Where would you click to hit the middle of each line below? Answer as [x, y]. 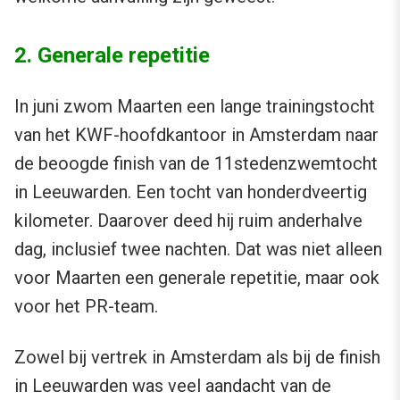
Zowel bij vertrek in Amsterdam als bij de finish [197, 357]
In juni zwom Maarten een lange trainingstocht [195, 106]
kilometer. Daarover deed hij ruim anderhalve [188, 220]
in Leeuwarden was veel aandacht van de [173, 385]
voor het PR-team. [86, 306]
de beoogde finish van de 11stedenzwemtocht [196, 163]
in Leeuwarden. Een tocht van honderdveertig [191, 192]
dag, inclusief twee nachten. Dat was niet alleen [198, 249]
